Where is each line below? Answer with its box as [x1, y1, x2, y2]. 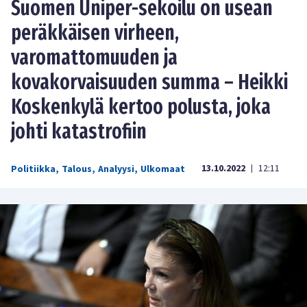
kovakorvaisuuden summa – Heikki [11, 69, 288, 95]
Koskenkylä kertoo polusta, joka [11, 94, 271, 119]
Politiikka [11, 162, 56, 176]
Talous [62, 162, 92, 176]
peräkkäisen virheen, [11, 20, 179, 45]
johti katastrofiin [11, 119, 147, 144]
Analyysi [98, 162, 134, 176]
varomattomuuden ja [11, 45, 177, 70]
